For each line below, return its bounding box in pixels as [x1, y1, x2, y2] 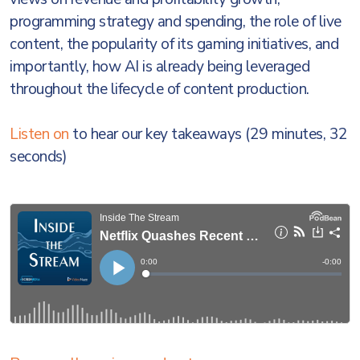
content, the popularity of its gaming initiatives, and [10, 34, 338, 55]
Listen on [10, 124, 69, 145]
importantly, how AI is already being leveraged [10, 56, 309, 77]
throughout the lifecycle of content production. [10, 79, 313, 100]
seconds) [10, 146, 67, 167]
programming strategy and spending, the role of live [10, 11, 342, 32]
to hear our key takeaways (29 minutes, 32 [68, 124, 348, 145]
